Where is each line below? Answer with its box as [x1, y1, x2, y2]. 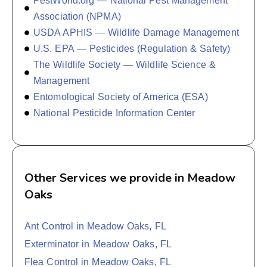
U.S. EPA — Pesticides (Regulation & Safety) [33, 44, 231, 54]
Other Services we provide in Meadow [24, 170, 235, 187]
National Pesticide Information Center [33, 108, 195, 119]
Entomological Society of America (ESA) [33, 92, 208, 103]
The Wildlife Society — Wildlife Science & [33, 60, 216, 70]
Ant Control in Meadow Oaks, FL [24, 221, 166, 232]
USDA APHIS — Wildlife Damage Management [33, 27, 239, 38]
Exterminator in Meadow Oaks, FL [24, 239, 172, 250]
